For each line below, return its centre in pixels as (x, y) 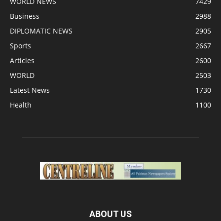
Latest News (30, 90)
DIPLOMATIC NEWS (41, 31)
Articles (22, 60)
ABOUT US (110, 214)
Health (21, 105)
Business (25, 16)
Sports (20, 45)
